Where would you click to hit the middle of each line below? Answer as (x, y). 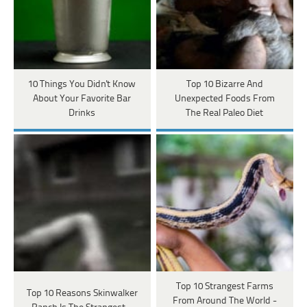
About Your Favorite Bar (82, 99)
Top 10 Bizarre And (224, 84)
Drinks (82, 113)
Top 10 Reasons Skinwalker (82, 294)
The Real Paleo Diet (225, 113)
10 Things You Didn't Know (82, 84)
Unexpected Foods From (224, 99)
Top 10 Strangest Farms (224, 286)
